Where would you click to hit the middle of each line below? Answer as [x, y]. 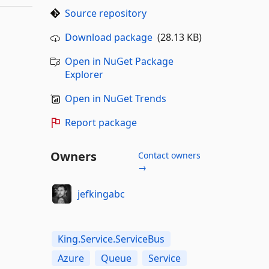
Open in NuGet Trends [115, 98]
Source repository [105, 13]
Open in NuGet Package [119, 61]
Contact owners [169, 155]
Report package [101, 122]
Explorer [84, 74]
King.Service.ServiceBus [111, 239]
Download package [108, 37]
